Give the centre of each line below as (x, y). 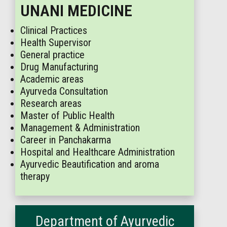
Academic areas (52, 79)
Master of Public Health (67, 116)
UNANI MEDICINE (76, 11)
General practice (52, 55)
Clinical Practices (54, 30)
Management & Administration (80, 128)
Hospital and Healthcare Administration (98, 152)
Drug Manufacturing (59, 67)
